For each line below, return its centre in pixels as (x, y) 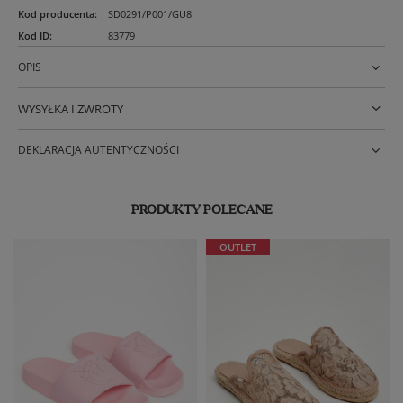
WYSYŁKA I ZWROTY (71, 109)
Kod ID (34, 36)
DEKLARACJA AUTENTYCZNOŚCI (99, 150)
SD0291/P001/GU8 (150, 14)
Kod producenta (56, 14)
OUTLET (238, 247)
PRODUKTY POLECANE (201, 210)
